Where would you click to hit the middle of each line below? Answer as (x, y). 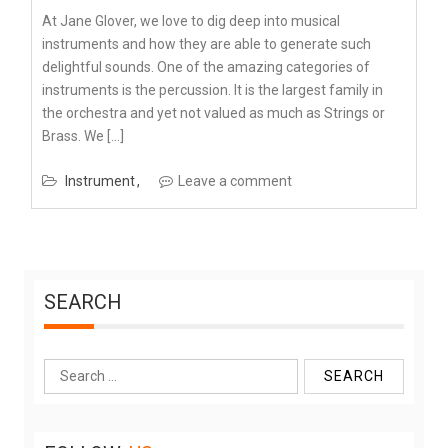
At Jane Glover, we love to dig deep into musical (191, 21)
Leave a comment (235, 181)
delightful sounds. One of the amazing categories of (206, 67)
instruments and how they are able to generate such (206, 44)
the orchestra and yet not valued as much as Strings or (213, 113)
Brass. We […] (83, 136)
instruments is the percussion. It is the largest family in (212, 90)
